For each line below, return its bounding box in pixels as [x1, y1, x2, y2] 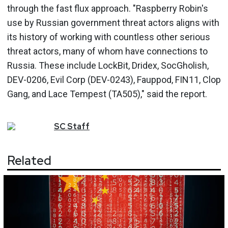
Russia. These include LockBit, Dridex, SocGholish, [7, 60, 209, 71]
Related [7, 152, 51, 168]
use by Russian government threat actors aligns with [7, 17, 219, 28]
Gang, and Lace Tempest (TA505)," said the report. [7, 88, 207, 99]
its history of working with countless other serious [7, 31, 210, 42]
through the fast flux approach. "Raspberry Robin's [7, 3, 208, 14]
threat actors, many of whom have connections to [7, 45, 208, 56]
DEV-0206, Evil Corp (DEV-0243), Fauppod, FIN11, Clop [7, 74, 221, 85]
